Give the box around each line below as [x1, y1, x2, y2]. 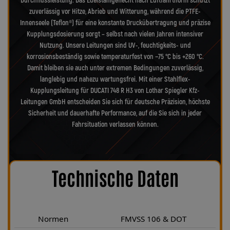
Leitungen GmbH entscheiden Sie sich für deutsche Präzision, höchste [20, 97, 210, 106]
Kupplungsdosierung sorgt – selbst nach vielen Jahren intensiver [27, 29, 203, 39]
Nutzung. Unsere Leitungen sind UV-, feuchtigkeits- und [39, 41, 191, 50]
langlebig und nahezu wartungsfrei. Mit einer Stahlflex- [40, 74, 190, 84]
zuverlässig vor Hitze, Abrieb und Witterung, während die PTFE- [29, 7, 201, 16]
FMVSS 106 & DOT [121, 213, 186, 224]
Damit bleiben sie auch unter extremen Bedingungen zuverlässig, [27, 63, 203, 72]
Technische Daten [51, 165, 179, 189]
